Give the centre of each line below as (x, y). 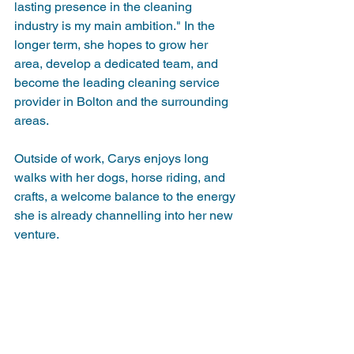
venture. (37, 234)
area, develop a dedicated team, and (118, 63)
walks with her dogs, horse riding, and (121, 177)
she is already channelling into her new (125, 215)
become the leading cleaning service (119, 82)
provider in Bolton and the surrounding (123, 101)
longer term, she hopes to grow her (113, 44)
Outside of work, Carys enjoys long (113, 158)
